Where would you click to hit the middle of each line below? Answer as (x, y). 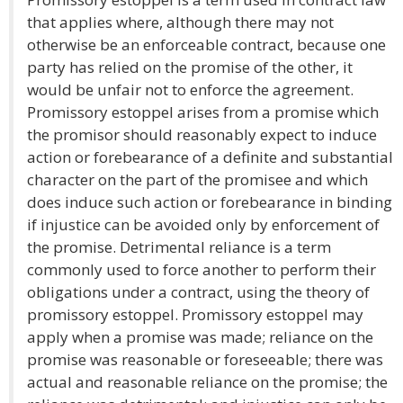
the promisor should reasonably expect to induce (202, 134)
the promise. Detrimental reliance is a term (179, 247)
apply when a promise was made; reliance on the (200, 337)
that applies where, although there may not (180, 22)
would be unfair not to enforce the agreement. (190, 90)
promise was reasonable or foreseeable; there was (205, 359)
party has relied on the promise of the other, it (190, 67)
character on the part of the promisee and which (197, 179)
